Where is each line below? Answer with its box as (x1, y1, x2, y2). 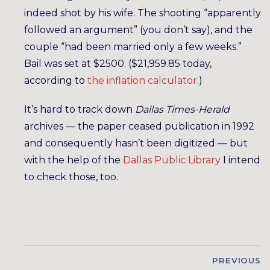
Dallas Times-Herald (135, 104, 230, 115)
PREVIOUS (212, 256, 261, 265)
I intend (221, 154, 260, 166)
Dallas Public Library (123, 154, 221, 166)
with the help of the (24, 154, 123, 166)
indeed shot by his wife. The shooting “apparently (24, 7, 261, 19)
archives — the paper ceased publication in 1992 (24, 121, 254, 132)
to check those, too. (24, 171, 118, 183)
